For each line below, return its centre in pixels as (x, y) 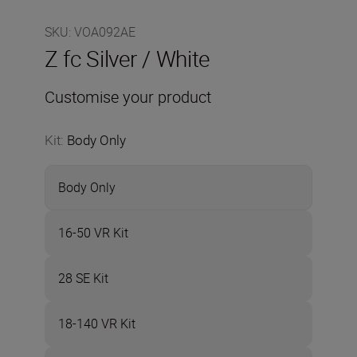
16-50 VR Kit (93, 233)
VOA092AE (105, 32)
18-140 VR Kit (97, 324)
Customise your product (128, 97)
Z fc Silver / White (127, 58)
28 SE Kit (83, 278)
